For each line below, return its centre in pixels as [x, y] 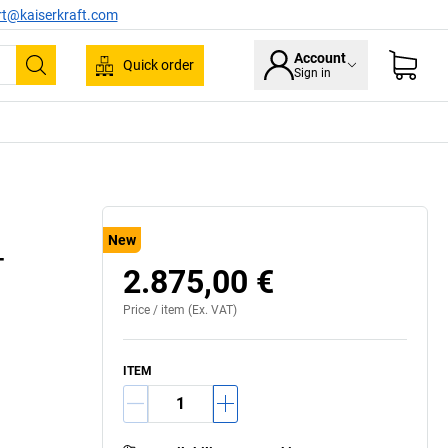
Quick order [158, 65]
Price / [142, 309]
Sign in [312, 73]
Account [320, 58]
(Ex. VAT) [211, 309]
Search [65, 78]
